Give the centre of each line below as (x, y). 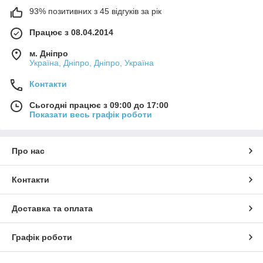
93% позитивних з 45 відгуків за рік (95, 11)
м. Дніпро (49, 53)
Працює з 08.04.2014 (71, 32)
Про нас (28, 151)
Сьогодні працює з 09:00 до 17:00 (99, 105)
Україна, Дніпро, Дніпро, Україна (92, 63)
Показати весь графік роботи (91, 114)
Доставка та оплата (52, 208)
